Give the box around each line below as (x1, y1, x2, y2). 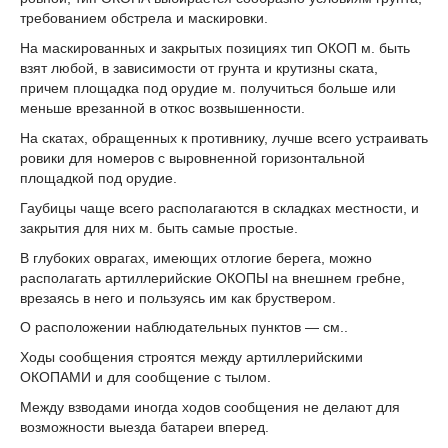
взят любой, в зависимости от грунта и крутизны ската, (20, 60, 378, 77)
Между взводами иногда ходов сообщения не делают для (20, 399, 400, 416)
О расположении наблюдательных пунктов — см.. (20, 319, 348, 336)
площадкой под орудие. (20, 170, 177, 187)
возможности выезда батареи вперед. (20, 419, 269, 436)
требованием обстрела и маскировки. (20, 10, 268, 27)
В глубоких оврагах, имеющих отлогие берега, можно (20, 249, 372, 266)
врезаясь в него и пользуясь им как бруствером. (20, 289, 336, 306)
